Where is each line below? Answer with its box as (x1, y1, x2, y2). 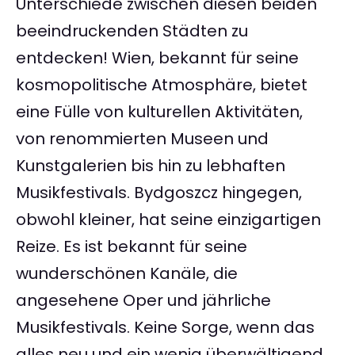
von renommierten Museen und (16, 128, 269, 151)
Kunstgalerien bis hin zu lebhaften (16, 155, 285, 177)
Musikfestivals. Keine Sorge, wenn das (16, 316, 315, 339)
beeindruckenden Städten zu (16, 20, 248, 43)
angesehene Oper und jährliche (16, 289, 271, 312)
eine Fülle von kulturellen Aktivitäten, (16, 101, 303, 124)
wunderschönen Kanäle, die (16, 262, 238, 285)
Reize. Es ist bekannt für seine (16, 235, 247, 258)
